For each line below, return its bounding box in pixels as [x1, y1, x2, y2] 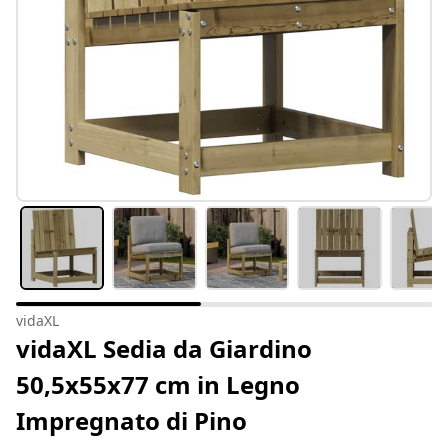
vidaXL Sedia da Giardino [16, 332, 312, 366]
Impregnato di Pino [16, 404, 247, 438]
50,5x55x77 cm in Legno [16, 368, 300, 402]
